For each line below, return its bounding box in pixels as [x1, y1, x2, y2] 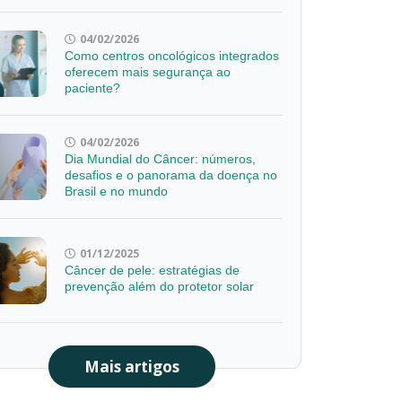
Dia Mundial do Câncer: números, [65, 152, 257, 167]
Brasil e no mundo [65, 184, 169, 199]
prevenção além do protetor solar [65, 279, 255, 294]
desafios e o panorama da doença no [65, 168, 278, 183]
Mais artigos [83, 355, 179, 377]
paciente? [65, 81, 121, 96]
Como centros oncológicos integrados [65, 48, 280, 64]
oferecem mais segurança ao [65, 65, 232, 80]
